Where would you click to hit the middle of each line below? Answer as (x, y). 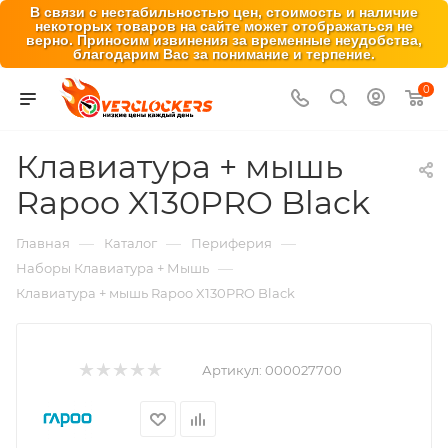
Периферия (231, 243)
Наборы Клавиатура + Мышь (112, 268)
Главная (43, 243)
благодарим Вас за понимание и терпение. (224, 54)
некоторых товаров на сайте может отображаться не (224, 26)
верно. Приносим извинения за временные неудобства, (224, 40)
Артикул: (232, 370)
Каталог (130, 243)
